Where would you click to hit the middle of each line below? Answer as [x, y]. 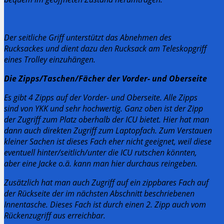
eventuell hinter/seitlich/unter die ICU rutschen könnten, [100, 152]
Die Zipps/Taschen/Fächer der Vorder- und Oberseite [105, 78]
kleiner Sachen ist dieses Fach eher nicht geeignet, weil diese [108, 141]
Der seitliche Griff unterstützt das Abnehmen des [88, 37]
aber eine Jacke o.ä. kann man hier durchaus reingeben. [102, 163]
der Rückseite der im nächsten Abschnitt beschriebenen [99, 193]
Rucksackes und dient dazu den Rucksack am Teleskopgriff [105, 48]
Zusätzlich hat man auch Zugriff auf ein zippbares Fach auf [106, 182]
